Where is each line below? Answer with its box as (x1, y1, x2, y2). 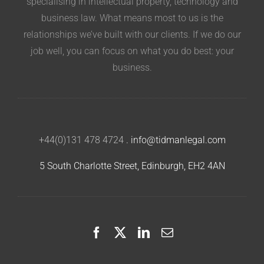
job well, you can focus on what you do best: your (30, 45, 234, 57)
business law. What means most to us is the (41, 12, 223, 24)
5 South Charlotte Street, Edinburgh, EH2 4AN (39, 160, 225, 171)
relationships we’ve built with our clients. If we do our (23, 28, 241, 40)
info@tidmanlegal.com (130, 134, 226, 146)
